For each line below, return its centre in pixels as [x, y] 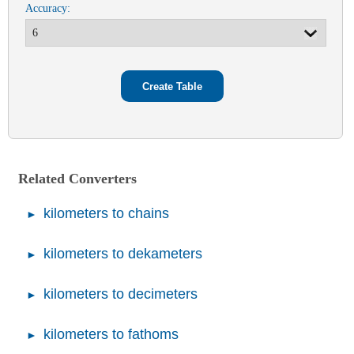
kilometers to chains [106, 214]
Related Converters [77, 179]
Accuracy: [47, 8]
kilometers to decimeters [121, 294]
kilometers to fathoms [111, 335]
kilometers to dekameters [123, 254]
